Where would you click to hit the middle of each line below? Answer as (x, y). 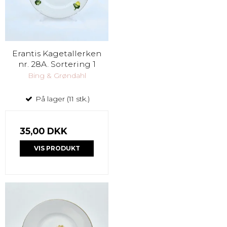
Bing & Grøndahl (57, 75)
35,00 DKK (44, 131)
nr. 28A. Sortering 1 (57, 64)
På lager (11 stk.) (61, 99)
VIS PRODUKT (57, 148)
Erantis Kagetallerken (57, 53)
